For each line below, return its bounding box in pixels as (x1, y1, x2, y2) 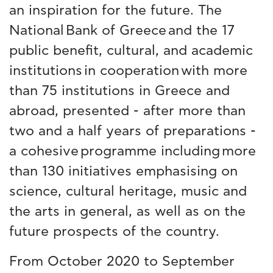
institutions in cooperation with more (9, 63, 247, 77)
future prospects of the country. (9, 224, 221, 238)
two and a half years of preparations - (9, 124, 256, 138)
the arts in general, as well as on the (9, 204, 246, 218)
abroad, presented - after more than (9, 104, 246, 118)
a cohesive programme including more (9, 144, 256, 158)
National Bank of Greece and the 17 (9, 23, 235, 37)
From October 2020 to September (9, 254, 235, 268)
